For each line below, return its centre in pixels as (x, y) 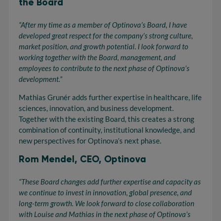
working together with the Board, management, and (97, 57)
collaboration (173, 203)
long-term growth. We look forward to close (86, 203)
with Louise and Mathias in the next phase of (88, 214)
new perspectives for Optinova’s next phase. (90, 141)
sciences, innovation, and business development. (96, 108)
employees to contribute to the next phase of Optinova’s (104, 68)
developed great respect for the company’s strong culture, (106, 36)
